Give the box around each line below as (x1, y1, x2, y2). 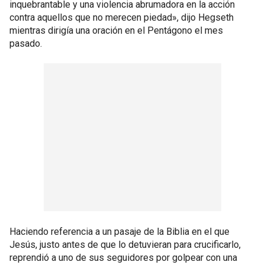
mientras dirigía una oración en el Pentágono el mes (9, 24, 223, 36)
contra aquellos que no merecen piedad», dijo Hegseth (9, 11, 234, 23)
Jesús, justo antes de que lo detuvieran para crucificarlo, (9, 238, 241, 250)
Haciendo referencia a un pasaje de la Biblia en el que (9, 225, 230, 237)
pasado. (9, 37, 42, 49)
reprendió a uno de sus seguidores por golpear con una (9, 251, 237, 263)
